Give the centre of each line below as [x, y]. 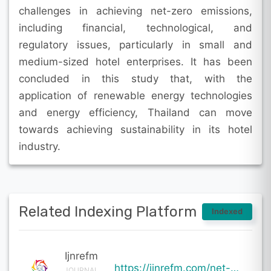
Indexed [227, 211]
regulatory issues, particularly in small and [135, 44]
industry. [40, 146]
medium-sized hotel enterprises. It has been [135, 61]
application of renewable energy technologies [135, 95]
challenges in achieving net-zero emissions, [135, 11]
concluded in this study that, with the [135, 78]
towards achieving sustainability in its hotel [135, 129]
